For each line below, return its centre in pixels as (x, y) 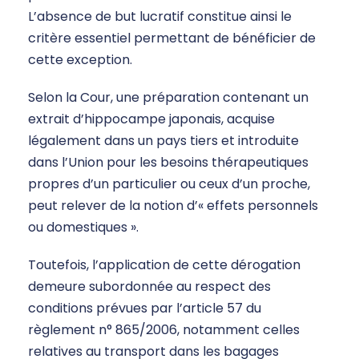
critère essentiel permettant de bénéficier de (172, 38)
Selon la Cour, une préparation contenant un (168, 98)
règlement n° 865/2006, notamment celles (164, 330)
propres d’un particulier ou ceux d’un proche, (169, 184)
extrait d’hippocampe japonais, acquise (151, 119)
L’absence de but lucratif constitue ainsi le (160, 17)
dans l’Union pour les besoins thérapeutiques (168, 163)
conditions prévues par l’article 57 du (145, 309)
